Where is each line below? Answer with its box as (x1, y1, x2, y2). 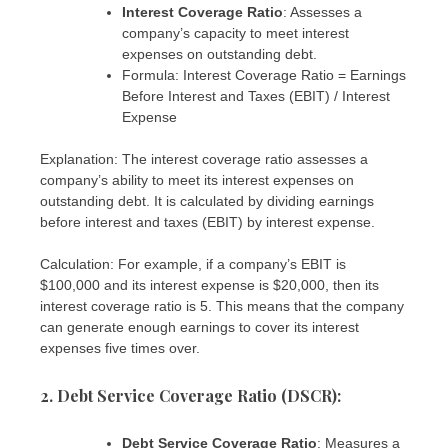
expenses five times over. (40, 340, 200, 357)
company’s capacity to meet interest (122, 25, 349, 42)
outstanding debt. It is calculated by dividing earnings (40, 193, 374, 210)
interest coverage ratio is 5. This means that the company (40, 298, 404, 315)
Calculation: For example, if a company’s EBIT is (40, 256, 346, 273)
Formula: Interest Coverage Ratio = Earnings (122, 67, 406, 84)
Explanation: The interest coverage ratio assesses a (40, 151, 368, 168)
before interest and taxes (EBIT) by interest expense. (40, 214, 375, 231)
